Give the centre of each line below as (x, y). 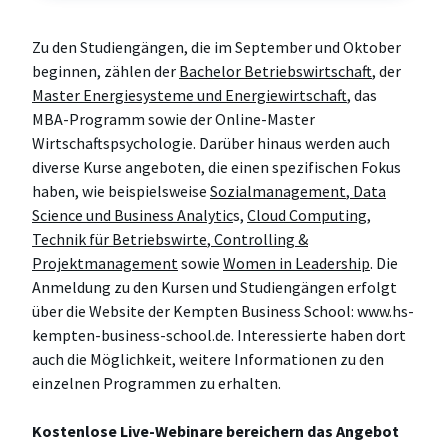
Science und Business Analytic (132, 215)
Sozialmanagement (278, 191)
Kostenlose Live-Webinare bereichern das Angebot (215, 431)
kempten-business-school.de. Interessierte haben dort (219, 335)
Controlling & (259, 239)
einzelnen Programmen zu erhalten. (156, 383)
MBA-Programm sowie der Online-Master (173, 119)
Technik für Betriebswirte (119, 239)
